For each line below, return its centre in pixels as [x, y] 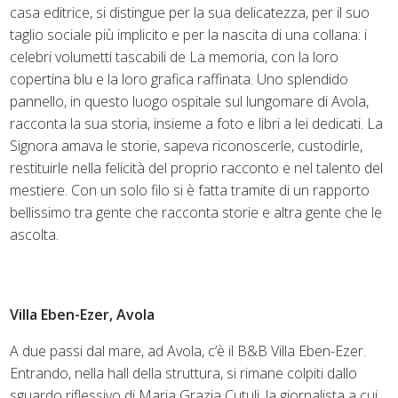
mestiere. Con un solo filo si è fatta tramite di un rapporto [190, 190]
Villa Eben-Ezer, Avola [83, 314]
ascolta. [35, 234]
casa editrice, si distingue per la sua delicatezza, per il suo [190, 12]
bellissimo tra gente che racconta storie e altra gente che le [196, 212]
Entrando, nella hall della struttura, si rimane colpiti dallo [184, 373]
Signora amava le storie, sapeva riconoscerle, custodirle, [187, 145]
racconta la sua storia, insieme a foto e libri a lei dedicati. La [197, 123]
